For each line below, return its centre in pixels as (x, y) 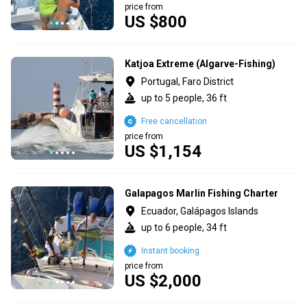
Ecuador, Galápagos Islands (200, 211)
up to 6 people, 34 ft (184, 227)
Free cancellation (174, 121)
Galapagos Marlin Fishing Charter (201, 193)
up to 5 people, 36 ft (184, 98)
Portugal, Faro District (187, 81)
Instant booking (170, 250)
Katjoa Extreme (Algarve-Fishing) (200, 63)
